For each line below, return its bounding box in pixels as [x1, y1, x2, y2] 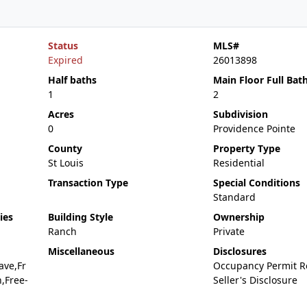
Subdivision [212, 108, 268, 121]
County [47, 142, 82, 155]
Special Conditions [212, 176, 300, 189]
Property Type [212, 142, 280, 155]
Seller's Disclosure [212, 273, 297, 286]
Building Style [47, 210, 113, 223]
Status [47, 39, 78, 52]
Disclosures [212, 245, 267, 258]
